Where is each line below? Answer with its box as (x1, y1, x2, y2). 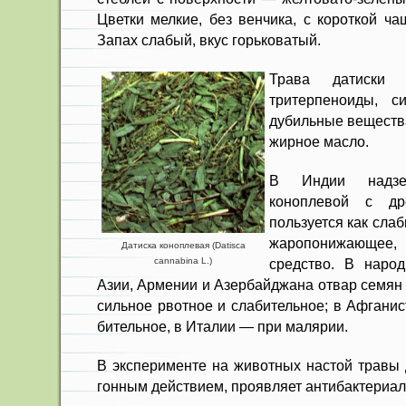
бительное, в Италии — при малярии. (97, 318, 348, 334)
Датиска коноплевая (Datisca (121, 240, 246, 250)
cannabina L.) (154, 256, 212, 266)
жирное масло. (269, 133, 369, 150)
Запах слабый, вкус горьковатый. (97, 32, 321, 48)
